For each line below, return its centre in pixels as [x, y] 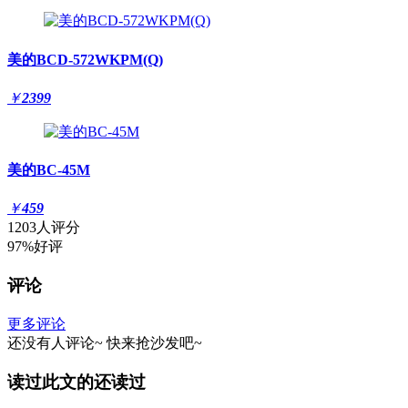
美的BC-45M [49, 170]
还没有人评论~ [55, 342]
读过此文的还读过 [76, 382]
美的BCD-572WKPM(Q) [85, 59]
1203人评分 [44, 228]
